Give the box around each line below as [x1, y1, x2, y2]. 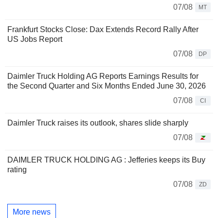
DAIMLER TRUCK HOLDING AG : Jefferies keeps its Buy [7, 155, 205, 164]
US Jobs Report [7, 35, 62, 43]
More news [13, 208, 51, 217]
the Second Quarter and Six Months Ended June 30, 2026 [7, 81, 206, 90]
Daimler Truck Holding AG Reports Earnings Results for [7, 72, 199, 80]
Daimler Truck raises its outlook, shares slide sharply [7, 118, 188, 127]
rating [7, 165, 27, 174]
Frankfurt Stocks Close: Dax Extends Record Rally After [7, 25, 199, 34]
